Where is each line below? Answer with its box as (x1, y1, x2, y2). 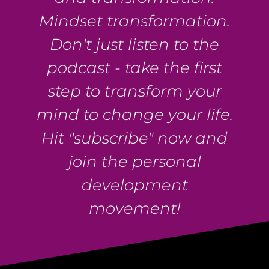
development (81, 175, 188, 195)
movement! (88, 198, 181, 218)
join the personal (68, 151, 201, 171)
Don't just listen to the (50, 34, 219, 54)
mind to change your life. (36, 104, 233, 124)
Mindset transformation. (39, 11, 230, 31)
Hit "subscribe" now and (41, 128, 228, 148)
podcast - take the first (47, 58, 222, 77)
